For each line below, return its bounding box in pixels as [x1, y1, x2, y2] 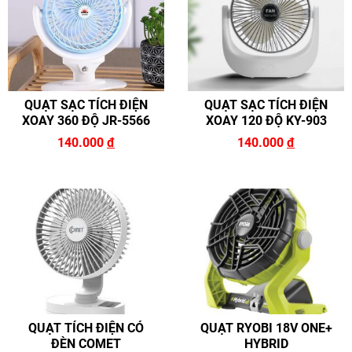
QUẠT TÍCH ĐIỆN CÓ [28, 320, 144, 335]
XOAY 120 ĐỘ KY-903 [205, 113, 327, 129]
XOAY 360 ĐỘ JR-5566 [22, 113, 150, 129]
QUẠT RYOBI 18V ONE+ [200, 320, 332, 335]
